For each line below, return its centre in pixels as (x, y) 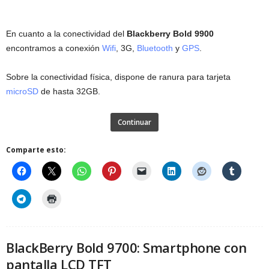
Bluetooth (155, 48)
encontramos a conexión (54, 48)
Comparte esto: (36, 150)
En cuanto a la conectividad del (66, 34)
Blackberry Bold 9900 (170, 34)
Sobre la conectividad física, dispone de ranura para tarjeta (118, 77)
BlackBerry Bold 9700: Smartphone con (126, 248)
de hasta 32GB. (69, 92)
